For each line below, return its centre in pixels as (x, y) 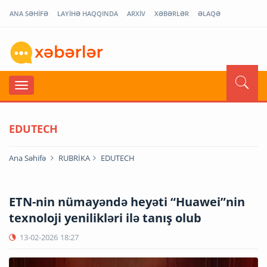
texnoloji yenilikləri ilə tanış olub (105, 218)
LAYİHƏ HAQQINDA (88, 13)
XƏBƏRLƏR (172, 13)
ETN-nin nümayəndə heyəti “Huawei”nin (127, 201)
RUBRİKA (74, 158)
